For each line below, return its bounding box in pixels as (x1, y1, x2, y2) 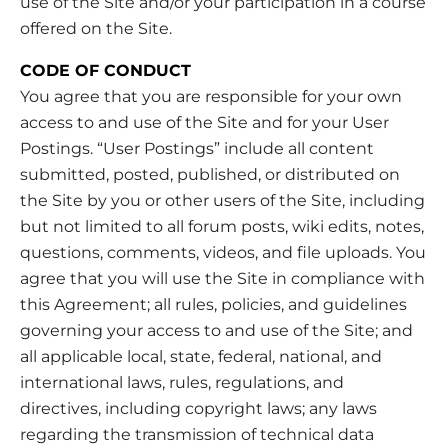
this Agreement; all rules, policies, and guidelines (20, 294, 407, 314)
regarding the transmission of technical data (20, 424, 374, 444)
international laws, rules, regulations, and (20, 372, 344, 392)
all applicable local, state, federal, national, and (20, 346, 382, 366)
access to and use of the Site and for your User (20, 112, 389, 132)
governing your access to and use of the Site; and (20, 320, 413, 340)
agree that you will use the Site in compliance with (20, 268, 425, 288)
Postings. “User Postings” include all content (20, 138, 374, 158)
